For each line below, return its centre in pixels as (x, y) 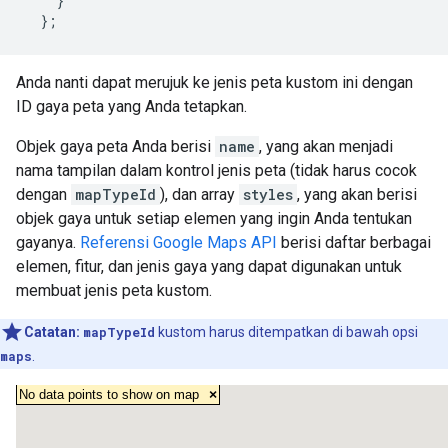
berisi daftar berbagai (354, 242)
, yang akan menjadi (326, 146)
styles (268, 194)
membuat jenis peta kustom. (114, 290)
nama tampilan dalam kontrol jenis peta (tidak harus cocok (216, 170)
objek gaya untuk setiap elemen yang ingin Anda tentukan (214, 218)
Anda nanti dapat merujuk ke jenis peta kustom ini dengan (214, 82)
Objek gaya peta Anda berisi (115, 146)
